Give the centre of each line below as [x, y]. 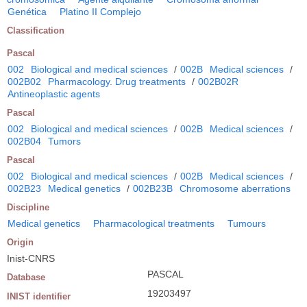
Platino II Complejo [100, 11]
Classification [36, 30]
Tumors [64, 141]
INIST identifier [39, 296]
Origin [20, 242]
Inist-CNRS [31, 258]
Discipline [28, 207]
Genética [27, 11]
